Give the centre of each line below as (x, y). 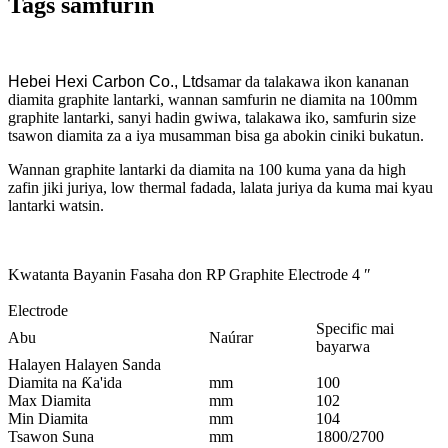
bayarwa (343, 347)
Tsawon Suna (51, 437)
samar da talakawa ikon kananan (306, 82)
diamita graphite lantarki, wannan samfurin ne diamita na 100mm (212, 100)
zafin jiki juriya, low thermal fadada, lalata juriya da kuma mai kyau (220, 188)
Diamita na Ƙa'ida (65, 383)
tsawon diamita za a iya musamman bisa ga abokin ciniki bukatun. (216, 136)
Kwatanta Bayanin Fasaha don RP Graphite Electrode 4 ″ (189, 275)
